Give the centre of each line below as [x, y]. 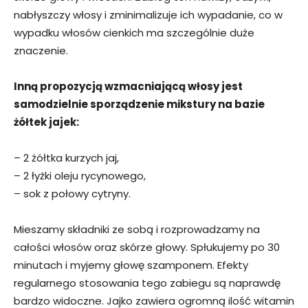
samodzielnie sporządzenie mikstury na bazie [139, 104]
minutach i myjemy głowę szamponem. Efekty [131, 265]
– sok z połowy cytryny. [72, 194]
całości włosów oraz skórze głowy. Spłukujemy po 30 [147, 247]
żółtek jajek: [46, 122]
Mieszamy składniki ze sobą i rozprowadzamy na [137, 230]
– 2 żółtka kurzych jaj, [66, 158]
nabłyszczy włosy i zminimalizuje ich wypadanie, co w [148, 15]
